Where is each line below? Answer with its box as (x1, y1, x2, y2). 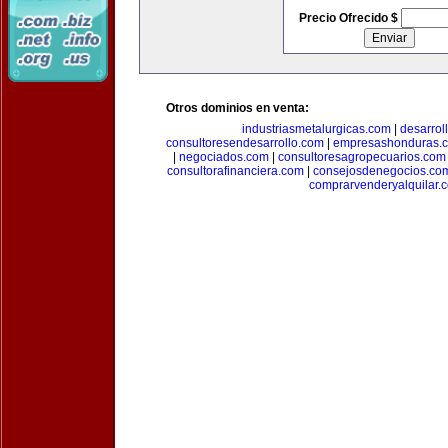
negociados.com (179, 150, 269, 164)
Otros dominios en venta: (166, 101, 309, 115)
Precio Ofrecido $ (298, 11, 401, 25)
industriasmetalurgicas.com (241, 122, 391, 136)
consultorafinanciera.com (166, 164, 304, 178)
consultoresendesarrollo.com (166, 136, 324, 150)
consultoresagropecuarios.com (278, 150, 446, 164)
